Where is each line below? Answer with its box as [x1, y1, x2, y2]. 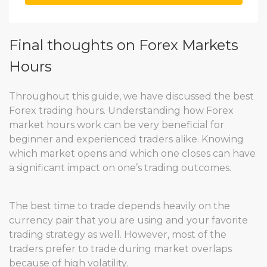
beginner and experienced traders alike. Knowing [9, 133, 244, 145]
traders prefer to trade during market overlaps [9, 243, 232, 254]
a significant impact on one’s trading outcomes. [9, 162, 231, 173]
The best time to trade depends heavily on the [9, 200, 230, 212]
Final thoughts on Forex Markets [9, 36, 238, 54]
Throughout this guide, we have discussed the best [9, 91, 254, 102]
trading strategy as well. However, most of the [9, 229, 226, 240]
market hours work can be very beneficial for [9, 119, 224, 131]
